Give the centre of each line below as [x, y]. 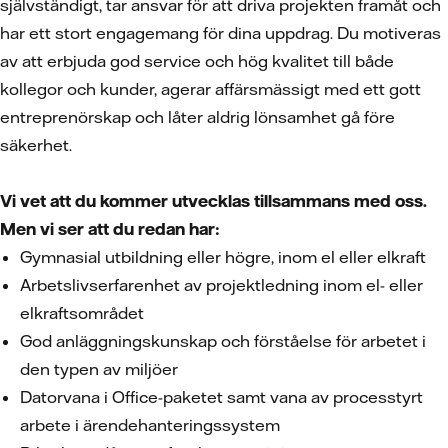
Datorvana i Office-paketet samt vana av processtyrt [221, 397]
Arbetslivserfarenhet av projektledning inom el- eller [221, 285]
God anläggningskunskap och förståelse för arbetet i [223, 341]
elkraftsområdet [84, 313]
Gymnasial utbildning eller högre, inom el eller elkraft [225, 257]
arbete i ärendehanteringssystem [152, 425]
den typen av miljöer [101, 369]
